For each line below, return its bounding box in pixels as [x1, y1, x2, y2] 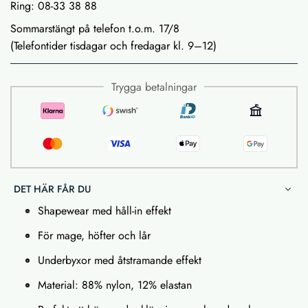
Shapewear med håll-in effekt [38, 202, 171, 219]
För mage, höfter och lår [38, 227, 151, 243]
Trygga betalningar [111, 78, 197, 95]
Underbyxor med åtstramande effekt [38, 252, 201, 268]
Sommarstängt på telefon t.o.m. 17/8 [10, 20, 179, 36]
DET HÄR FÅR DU [14, 181, 91, 196]
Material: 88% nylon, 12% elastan [38, 276, 192, 293]
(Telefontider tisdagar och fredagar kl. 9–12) [10, 37, 217, 54]
